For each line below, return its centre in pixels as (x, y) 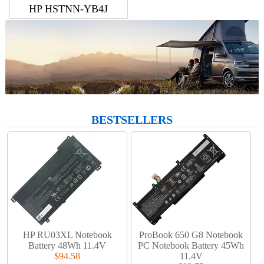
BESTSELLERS (132, 119)
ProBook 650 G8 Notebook (191, 235)
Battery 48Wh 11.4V (67, 246)
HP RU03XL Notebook (67, 235)
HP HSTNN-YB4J (69, 9)
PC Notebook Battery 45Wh (191, 246)
